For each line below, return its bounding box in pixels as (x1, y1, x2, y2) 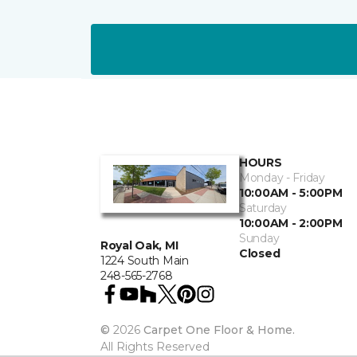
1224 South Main (100, 253, 189, 269)
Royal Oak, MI (100, 238, 178, 253)
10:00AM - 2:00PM (239, 216, 343, 230)
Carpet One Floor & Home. (143, 323, 295, 338)
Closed (239, 246, 280, 261)
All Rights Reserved (100, 339, 210, 355)
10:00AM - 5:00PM (239, 186, 343, 200)
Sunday (239, 231, 280, 245)
